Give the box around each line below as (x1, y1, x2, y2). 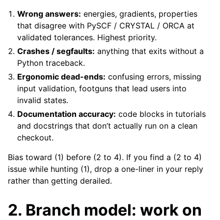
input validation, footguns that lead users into (17, 83, 187, 93)
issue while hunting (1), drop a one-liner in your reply (8, 164, 203, 174)
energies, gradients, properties (81, 9, 198, 19)
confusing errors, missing (106, 72, 202, 82)
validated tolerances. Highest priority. (17, 32, 157, 42)
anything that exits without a (95, 46, 204, 56)
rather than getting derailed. (8, 176, 112, 186)
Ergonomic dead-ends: (17, 72, 106, 82)
